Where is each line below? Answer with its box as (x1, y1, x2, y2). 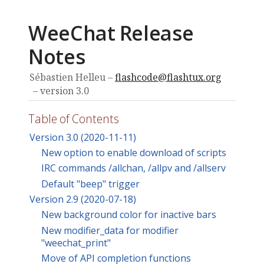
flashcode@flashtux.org (115, 71, 222, 84)
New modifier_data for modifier (41, 223, 179, 237)
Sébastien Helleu (29, 71, 105, 84)
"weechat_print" (41, 236, 111, 249)
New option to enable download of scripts (41, 146, 226, 160)
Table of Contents (28, 111, 120, 127)
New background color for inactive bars (41, 208, 216, 222)
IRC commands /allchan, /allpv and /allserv (41, 161, 226, 175)
